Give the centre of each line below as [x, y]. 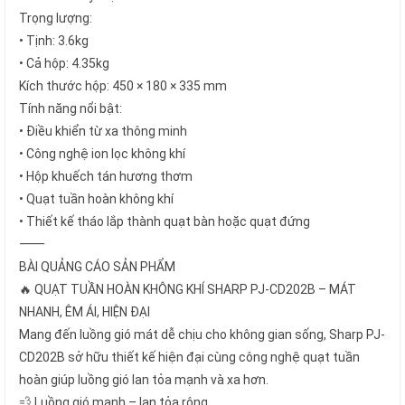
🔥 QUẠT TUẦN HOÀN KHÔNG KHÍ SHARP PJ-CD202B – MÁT [188, 289]
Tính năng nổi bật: [71, 108]
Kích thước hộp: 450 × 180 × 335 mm [123, 85]
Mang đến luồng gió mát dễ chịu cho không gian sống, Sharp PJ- [202, 334]
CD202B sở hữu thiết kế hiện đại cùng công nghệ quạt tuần [189, 357]
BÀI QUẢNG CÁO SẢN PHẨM [97, 266]
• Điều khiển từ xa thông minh [103, 131]
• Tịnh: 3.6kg [54, 40]
